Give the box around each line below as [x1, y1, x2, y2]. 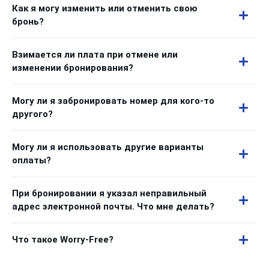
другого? [12, 109, 53, 119]
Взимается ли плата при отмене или [12, 49, 178, 60]
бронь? [12, 16, 44, 27]
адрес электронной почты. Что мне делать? [12, 201, 214, 212]
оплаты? [12, 155, 51, 166]
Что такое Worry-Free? [12, 234, 113, 245]
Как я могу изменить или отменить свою [12, 3, 198, 14]
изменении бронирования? [12, 62, 133, 73]
